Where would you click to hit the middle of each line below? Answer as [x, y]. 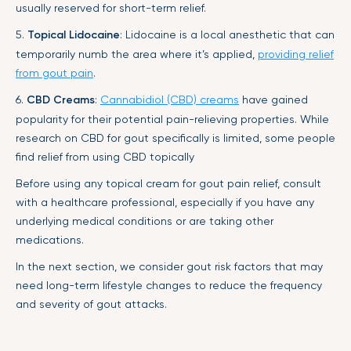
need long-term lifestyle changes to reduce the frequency [169, 285]
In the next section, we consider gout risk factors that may [169, 266]
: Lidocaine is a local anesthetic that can [227, 34]
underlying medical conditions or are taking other [145, 221]
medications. [50, 240]
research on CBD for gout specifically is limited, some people [175, 138]
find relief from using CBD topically [105, 157]
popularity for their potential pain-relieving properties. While [172, 119]
